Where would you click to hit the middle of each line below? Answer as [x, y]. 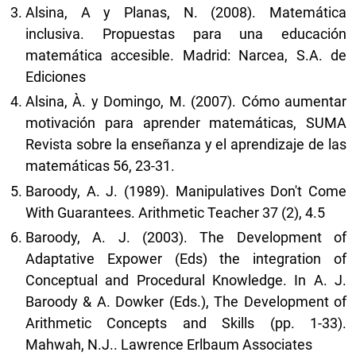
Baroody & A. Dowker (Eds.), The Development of [186, 302]
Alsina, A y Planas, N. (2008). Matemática [186, 12]
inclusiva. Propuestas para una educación [186, 33]
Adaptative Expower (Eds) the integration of [186, 259]
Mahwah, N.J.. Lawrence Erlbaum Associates [169, 344]
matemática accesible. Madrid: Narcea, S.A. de [186, 55]
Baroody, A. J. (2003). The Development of [186, 237]
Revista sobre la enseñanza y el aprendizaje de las [186, 144]
